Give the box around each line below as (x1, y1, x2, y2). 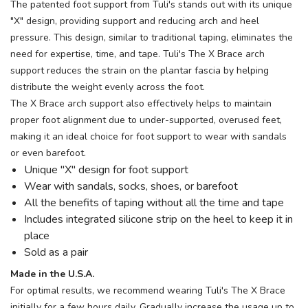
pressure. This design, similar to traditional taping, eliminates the (10, 31, 293, 45)
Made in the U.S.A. (10, 267, 94, 281)
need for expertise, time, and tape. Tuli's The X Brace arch (10, 47, 265, 61)
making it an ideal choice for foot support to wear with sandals (10, 130, 287, 144)
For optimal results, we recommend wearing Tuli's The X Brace (10, 284, 285, 298)
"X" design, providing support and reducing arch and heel (10, 14, 259, 28)
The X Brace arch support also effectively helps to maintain (10, 97, 272, 111)
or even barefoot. (10, 146, 86, 160)
